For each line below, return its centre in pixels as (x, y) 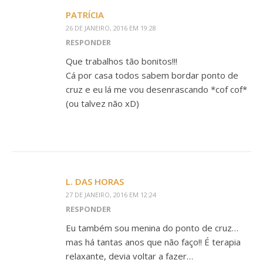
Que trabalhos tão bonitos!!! (122, 61)
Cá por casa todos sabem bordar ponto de (152, 75)
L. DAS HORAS (95, 181)
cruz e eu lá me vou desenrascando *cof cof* (156, 89)
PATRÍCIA (85, 15)
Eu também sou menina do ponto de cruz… (152, 228)
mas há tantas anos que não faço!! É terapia (153, 242)
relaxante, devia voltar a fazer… (129, 256)
